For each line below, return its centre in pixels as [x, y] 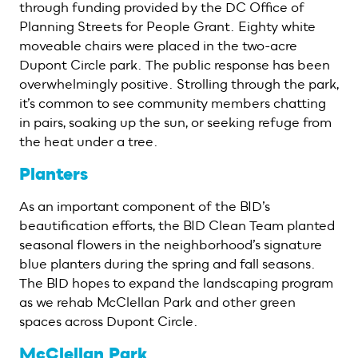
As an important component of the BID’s [145, 207]
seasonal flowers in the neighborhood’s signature [171, 245]
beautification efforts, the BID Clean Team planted [177, 226]
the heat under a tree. [89, 142]
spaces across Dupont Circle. [109, 322]
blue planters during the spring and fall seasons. [167, 265]
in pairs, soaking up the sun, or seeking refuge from [175, 123]
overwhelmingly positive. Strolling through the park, [179, 85]
